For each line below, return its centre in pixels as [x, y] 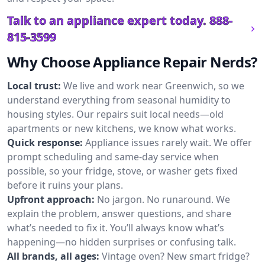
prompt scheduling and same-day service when [113, 157]
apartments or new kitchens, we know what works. [122, 128]
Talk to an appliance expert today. [107, 20]
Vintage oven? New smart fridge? [176, 256]
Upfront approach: [51, 199]
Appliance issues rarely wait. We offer [169, 143]
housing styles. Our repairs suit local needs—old [115, 114]
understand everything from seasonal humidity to [119, 100]
